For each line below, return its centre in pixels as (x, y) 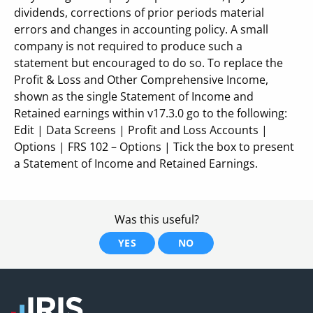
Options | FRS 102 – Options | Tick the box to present (154, 147)
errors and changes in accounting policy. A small (141, 29)
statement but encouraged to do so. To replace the (148, 63)
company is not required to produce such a (128, 46)
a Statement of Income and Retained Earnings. (136, 163)
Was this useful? (156, 219)
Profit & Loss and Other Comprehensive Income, (141, 80)
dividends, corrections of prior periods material (139, 13)
